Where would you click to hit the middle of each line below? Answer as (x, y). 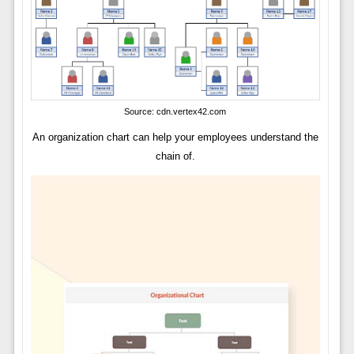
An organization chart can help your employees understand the (175, 137)
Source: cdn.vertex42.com (175, 111)
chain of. (175, 156)
